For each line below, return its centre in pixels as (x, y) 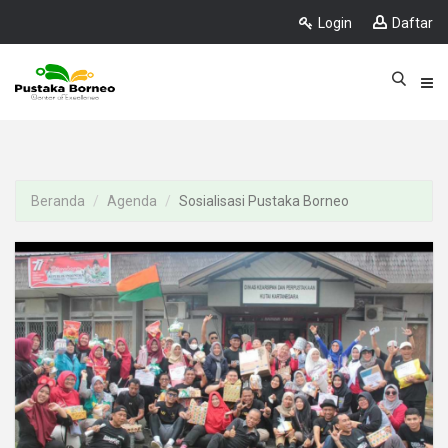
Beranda (58, 201)
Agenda (132, 201)
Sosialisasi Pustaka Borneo (264, 201)
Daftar (412, 23)
